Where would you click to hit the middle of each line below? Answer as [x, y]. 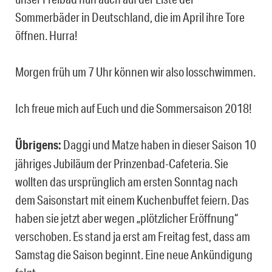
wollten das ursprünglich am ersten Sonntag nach [127, 182]
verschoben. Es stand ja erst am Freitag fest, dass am [133, 236]
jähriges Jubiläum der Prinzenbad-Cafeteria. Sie [122, 164]
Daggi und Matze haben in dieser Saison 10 [159, 145]
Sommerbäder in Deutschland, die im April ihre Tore [130, 17]
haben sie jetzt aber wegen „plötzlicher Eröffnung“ [127, 218]
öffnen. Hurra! [46, 36]
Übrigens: [38, 145]
